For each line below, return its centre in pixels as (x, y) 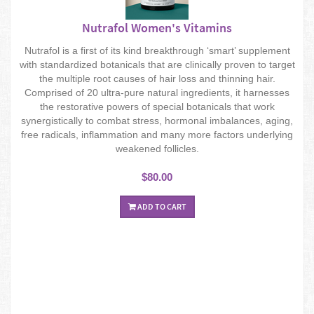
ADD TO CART (161, 206)
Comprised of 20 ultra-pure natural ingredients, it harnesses (157, 92)
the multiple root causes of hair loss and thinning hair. (157, 78)
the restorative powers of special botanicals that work (157, 106)
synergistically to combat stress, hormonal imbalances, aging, (157, 120)
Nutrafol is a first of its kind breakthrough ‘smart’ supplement (157, 50)
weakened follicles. (157, 148)
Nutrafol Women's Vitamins (157, 27)
